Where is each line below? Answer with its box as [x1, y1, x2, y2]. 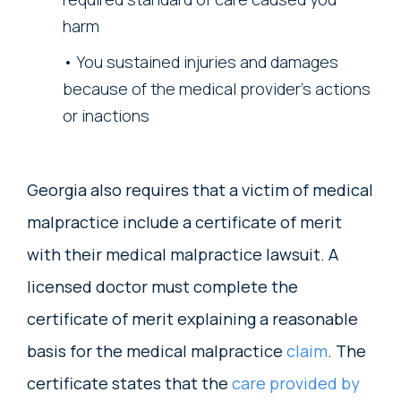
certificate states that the [27, 372, 232, 395]
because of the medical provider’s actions [63, 78, 371, 100]
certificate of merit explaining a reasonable [27, 308, 358, 330]
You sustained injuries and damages [77, 51, 338, 73]
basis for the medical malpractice [27, 340, 286, 363]
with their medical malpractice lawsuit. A [27, 243, 338, 266]
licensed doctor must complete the [27, 276, 298, 298]
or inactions [63, 105, 149, 127]
